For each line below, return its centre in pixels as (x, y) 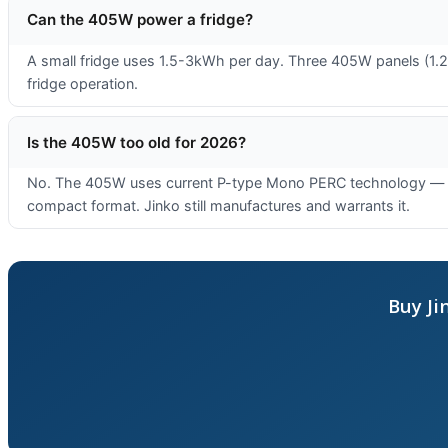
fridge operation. (82, 83)
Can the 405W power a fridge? (139, 20)
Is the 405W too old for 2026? (136, 142)
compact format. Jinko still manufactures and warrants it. (218, 206)
